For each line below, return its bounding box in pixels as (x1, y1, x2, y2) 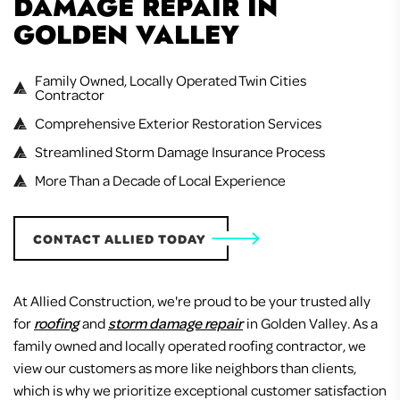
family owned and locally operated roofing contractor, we (13, 336, 366, 355)
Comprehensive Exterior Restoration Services (35, 113, 321, 133)
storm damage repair (108, 313, 243, 333)
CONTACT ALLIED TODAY (33, 229, 206, 248)
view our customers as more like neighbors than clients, (13, 358, 356, 378)
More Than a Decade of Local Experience (35, 171, 286, 190)
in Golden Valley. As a (244, 313, 378, 333)
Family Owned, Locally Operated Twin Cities (35, 71, 306, 90)
